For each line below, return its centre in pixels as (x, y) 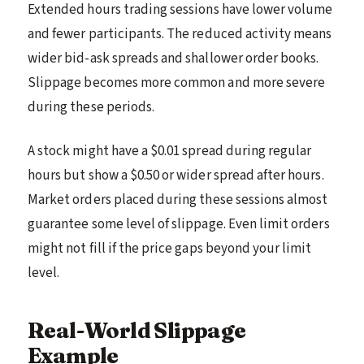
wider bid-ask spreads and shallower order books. (173, 58)
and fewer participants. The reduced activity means (180, 34)
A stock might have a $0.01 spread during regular (170, 151)
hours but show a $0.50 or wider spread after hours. (176, 175)
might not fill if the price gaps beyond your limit (170, 248)
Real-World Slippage (137, 330)
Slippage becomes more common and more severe (177, 82)
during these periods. (91, 107)
